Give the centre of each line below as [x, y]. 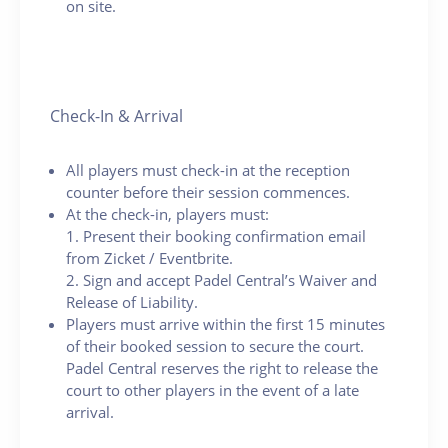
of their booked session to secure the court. [215, 345]
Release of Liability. [132, 301]
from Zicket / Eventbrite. [149, 257]
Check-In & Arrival [116, 115]
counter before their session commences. [208, 191]
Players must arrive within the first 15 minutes [225, 323]
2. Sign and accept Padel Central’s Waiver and [221, 279]
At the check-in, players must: [167, 213]
